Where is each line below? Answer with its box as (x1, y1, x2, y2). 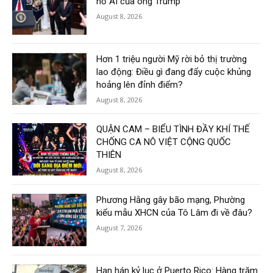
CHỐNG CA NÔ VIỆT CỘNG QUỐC (96, 136, 232, 148)
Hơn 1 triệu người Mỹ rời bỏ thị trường (96, 53, 247, 65)
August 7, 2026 (96, 222, 143, 232)
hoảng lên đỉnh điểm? (96, 79, 183, 90)
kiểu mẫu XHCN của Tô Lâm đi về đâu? (96, 207, 253, 218)
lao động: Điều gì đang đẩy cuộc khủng (96, 66, 252, 77)
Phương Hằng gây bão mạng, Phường (96, 194, 246, 205)
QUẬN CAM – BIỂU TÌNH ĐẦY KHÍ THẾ (96, 124, 250, 135)
